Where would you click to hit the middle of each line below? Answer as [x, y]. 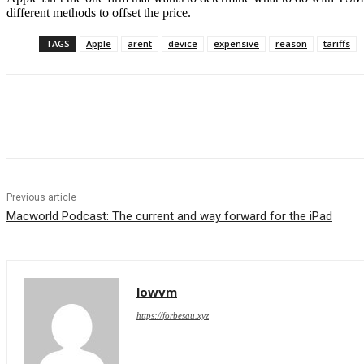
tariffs [337, 44]
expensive [236, 44]
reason [291, 44]
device [183, 44]
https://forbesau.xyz [173, 316]
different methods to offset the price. [99, 13]
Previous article [41, 198]
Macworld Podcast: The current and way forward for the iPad [169, 217]
